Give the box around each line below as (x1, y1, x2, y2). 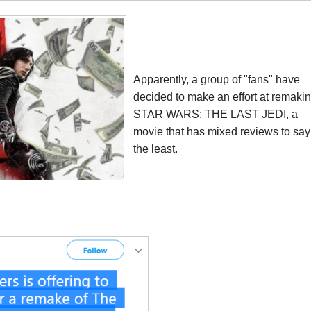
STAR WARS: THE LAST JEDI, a (133, 108, 298, 120)
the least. (133, 143, 180, 155)
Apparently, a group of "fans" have (133, 74, 300, 85)
